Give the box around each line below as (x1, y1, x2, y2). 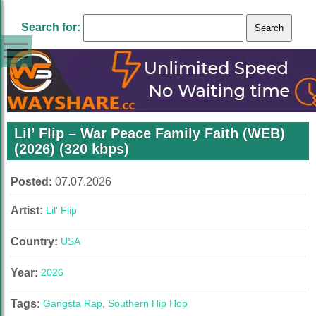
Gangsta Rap (43, 298, 102, 309)
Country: (11, 236, 61, 248)
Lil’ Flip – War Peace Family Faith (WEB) (14, 126, 285, 141)
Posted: (11, 176, 55, 188)
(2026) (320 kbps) (14, 141, 129, 157)
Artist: (11, 205, 46, 217)
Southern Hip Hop (108, 298, 188, 309)
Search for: (21, 21, 80, 33)
